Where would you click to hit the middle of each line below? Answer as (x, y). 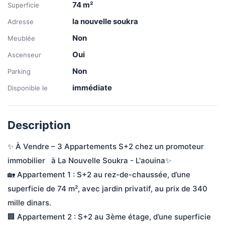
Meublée (21, 38)
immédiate (92, 88)
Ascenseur (24, 55)
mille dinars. (29, 203)
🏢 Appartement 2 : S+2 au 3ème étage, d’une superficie (110, 217)
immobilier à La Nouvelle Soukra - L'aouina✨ (89, 160)
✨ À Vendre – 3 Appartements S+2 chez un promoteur (107, 146)
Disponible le (28, 88)
